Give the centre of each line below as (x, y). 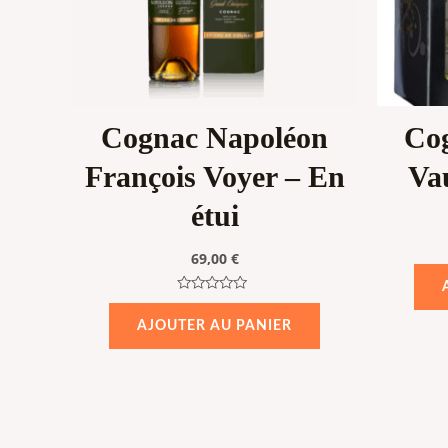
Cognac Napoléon (214, 138)
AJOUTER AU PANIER (214, 326)
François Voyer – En (214, 177)
